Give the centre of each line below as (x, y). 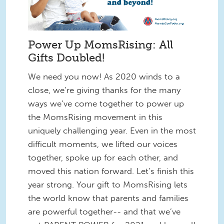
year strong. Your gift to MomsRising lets (108, 185)
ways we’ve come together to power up (106, 104)
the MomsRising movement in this (95, 117)
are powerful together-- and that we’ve (104, 212)
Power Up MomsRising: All (100, 45)
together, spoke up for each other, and (103, 158)
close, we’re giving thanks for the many (104, 90)
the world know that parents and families (108, 198)
